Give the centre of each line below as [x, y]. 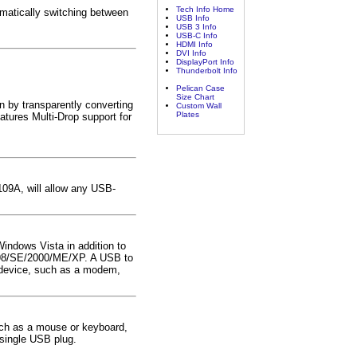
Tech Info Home [205, 10]
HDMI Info [194, 45]
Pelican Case [200, 88]
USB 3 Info [196, 27]
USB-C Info [197, 36]
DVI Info [191, 53]
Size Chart [195, 97]
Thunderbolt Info [207, 71]
